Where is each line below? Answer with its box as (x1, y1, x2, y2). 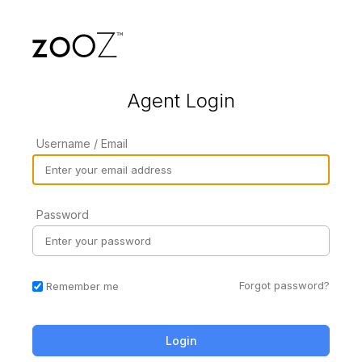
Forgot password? (239, 278, 330, 292)
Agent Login (127, 88, 235, 112)
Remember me (46, 280, 119, 293)
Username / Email (36, 136, 128, 150)
